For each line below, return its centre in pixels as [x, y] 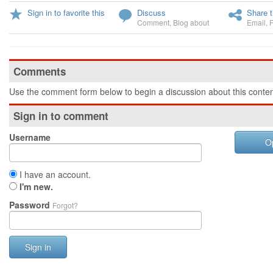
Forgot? [65, 205]
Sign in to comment [61, 116]
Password [31, 205]
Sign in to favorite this [66, 12]
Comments [40, 71]
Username [30, 137]
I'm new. [36, 186]
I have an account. [54, 174]
